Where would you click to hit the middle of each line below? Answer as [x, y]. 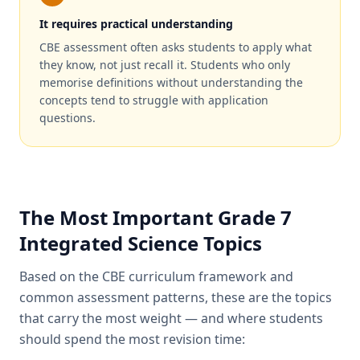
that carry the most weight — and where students [171, 318]
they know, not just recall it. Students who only [165, 65]
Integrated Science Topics [141, 243]
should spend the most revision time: [132, 339]
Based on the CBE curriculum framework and [156, 276]
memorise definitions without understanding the [171, 82]
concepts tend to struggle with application [154, 100]
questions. [67, 118]
